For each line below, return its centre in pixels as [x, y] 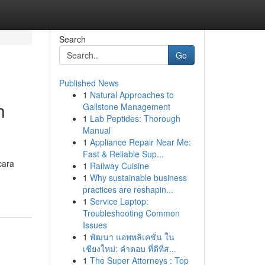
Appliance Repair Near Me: [140, 142]
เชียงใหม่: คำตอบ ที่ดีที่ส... [129, 248]
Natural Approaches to [132, 95]
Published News [89, 83]
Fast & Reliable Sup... [123, 154]
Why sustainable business [138, 177]
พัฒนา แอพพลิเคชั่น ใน [132, 237]
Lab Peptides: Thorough [135, 118]
